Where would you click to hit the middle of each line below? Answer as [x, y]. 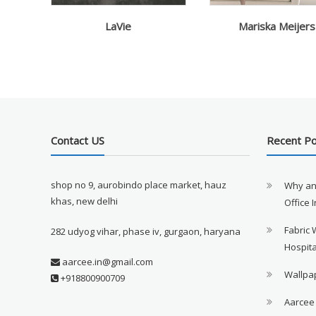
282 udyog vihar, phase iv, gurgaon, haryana [146, 232]
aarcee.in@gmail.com [107, 262]
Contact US [78, 141]
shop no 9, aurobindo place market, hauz [139, 185]
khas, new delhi [85, 201]
